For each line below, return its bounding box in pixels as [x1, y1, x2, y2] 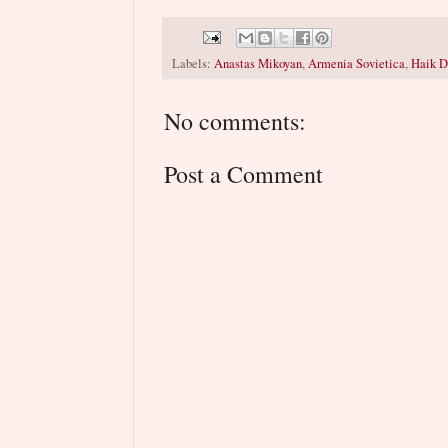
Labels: [172, 54, 214, 72]
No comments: [164, 104, 306, 137]
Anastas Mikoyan [214, 54, 302, 72]
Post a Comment [164, 157, 323, 190]
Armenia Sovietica [308, 54, 405, 72]
